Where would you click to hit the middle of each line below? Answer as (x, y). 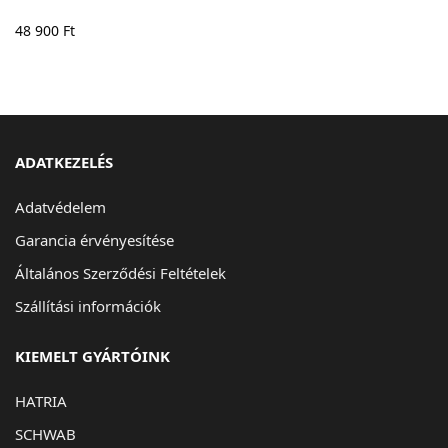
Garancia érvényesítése (94, 240)
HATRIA (41, 401)
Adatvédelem (60, 207)
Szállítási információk (88, 306)
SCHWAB (45, 434)
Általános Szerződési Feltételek (120, 273)
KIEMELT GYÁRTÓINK (92, 356)
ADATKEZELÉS (64, 162)
